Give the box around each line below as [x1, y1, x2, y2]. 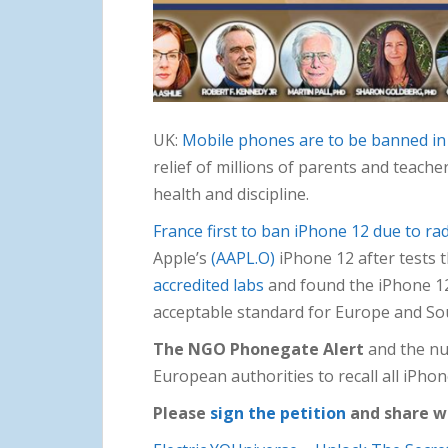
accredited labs [153, 273, 264, 296]
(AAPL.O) [211, 246, 275, 269]
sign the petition [210, 401, 346, 424]
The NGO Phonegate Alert [153, 337, 368, 360]
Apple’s [153, 246, 211, 269]
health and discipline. [153, 182, 309, 205]
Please [153, 401, 210, 424]
